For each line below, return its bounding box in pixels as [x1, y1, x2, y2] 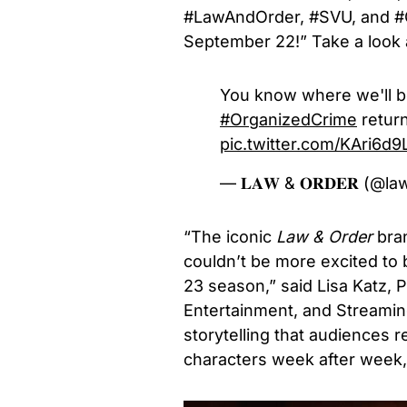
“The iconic [184, 226, 276, 246]
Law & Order [276, 226, 377, 246]
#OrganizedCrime [220, 109, 357, 129]
